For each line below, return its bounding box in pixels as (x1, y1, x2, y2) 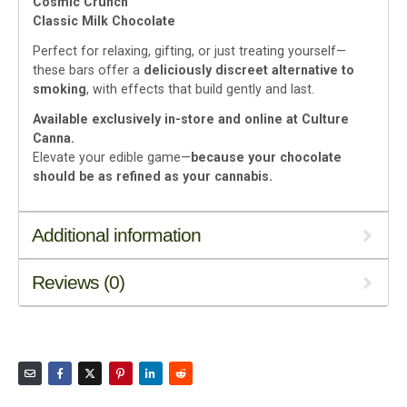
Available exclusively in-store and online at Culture (33, 111, 349, 126)
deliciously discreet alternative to (144, 62, 354, 77)
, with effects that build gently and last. (86, 81, 314, 96)
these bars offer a (33, 62, 144, 77)
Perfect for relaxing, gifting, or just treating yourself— (33, 43, 346, 58)
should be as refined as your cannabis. (33, 168, 273, 184)
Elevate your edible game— (33, 149, 191, 164)
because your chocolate (191, 149, 342, 164)
